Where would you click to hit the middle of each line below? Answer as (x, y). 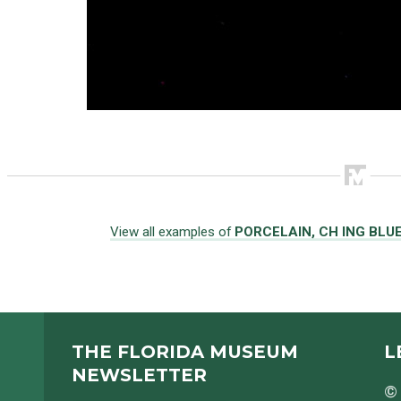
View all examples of (172, 231)
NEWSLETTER (139, 375)
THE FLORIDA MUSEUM (184, 352)
